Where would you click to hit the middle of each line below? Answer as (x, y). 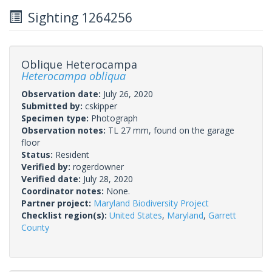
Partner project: (57, 203)
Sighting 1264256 (77, 17)
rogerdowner (98, 166)
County (35, 227)
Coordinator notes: (64, 191)
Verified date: (52, 178)
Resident (72, 154)
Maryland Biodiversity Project (151, 203)
